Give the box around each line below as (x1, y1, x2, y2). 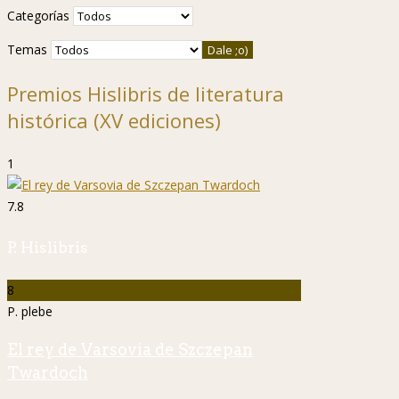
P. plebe (7, 302, 53, 320)
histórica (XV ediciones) (7, 106, 221, 134)
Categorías (7, 6, 69, 24)
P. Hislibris (7, 239, 88, 257)
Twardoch (7, 362, 88, 382)
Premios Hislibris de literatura (7, 79, 284, 107)
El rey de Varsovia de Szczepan (7, 339, 253, 359)
